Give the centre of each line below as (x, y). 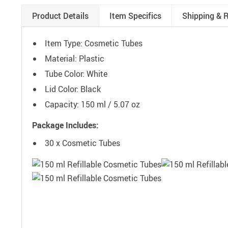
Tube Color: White (76, 74)
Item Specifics (135, 16)
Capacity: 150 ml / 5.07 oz (92, 104)
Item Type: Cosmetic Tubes (94, 43)
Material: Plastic (75, 59)
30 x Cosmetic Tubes (82, 143)
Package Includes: (65, 125)
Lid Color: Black (73, 89)
